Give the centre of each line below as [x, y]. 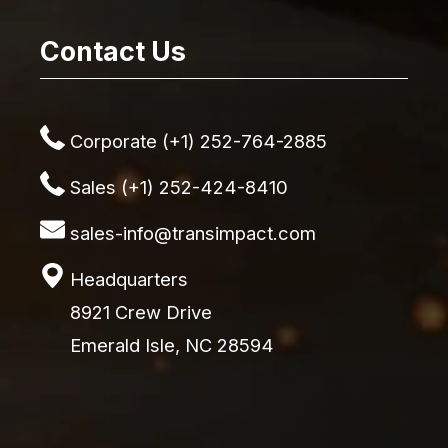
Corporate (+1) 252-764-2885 [198, 140]
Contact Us [113, 51]
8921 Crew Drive [141, 311]
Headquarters [129, 278]
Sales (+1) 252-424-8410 [179, 186]
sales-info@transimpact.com [193, 232]
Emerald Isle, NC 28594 [172, 344]
